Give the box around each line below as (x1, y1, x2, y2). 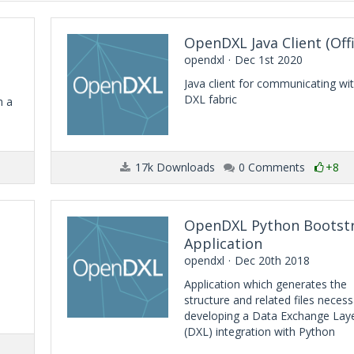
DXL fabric (184, 92, 237, 107)
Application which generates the (184, 277, 347, 292)
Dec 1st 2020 (235, 52, 303, 67)
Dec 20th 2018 (235, 253, 310, 268)
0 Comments (235, 160, 305, 175)
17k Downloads (131, 160, 215, 175)
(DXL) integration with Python (184, 324, 335, 339)
